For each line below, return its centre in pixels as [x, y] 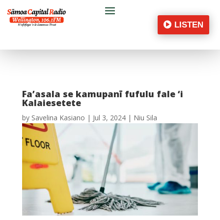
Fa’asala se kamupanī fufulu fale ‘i [102, 94]
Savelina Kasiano [58, 118]
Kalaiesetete [51, 103]
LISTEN [189, 25]
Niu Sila [145, 118]
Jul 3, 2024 [109, 118]
